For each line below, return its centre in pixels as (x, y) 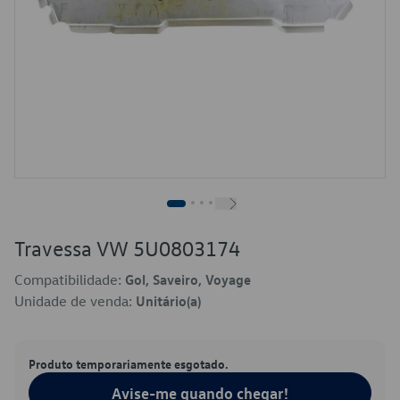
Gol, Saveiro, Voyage (188, 279)
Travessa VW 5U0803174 (127, 248)
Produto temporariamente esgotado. (129, 363)
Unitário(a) (168, 301)
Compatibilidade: (70, 279)
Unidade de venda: (75, 301)
